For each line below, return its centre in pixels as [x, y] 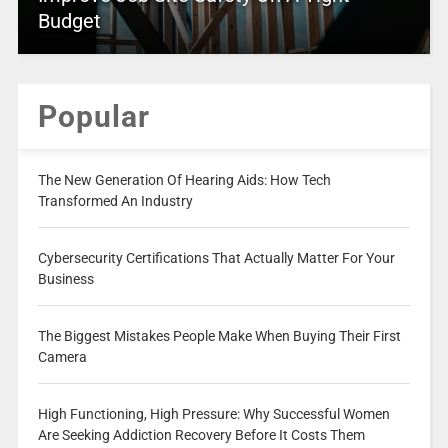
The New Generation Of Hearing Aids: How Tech [184, 180]
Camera [62, 357]
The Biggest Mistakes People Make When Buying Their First [219, 336]
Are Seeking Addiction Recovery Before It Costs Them [201, 435]
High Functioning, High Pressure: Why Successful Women [213, 414]
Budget [69, 21]
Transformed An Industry [115, 201]
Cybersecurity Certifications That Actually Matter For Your [216, 258]
